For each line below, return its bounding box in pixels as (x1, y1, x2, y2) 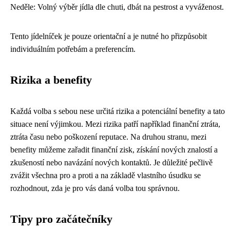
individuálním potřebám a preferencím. (10, 45, 136, 54)
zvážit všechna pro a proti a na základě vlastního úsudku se (10, 171, 201, 180)
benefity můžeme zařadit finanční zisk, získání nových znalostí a (10, 145, 218, 155)
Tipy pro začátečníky (10, 213, 112, 226)
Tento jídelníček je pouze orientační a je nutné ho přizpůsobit (10, 32, 207, 41)
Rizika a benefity (10, 74, 92, 87)
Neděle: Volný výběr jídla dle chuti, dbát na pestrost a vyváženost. (10, 3, 224, 12)
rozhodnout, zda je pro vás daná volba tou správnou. (10, 184, 180, 193)
